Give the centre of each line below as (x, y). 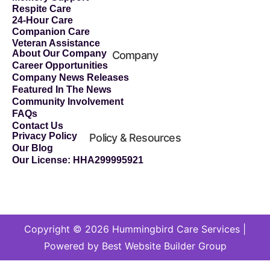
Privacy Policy (45, 136)
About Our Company (59, 53)
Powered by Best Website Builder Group (135, 246)
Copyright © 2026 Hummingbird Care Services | (135, 229)
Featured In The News (62, 89)
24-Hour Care (42, 20)
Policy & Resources (135, 137)
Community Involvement (68, 101)
